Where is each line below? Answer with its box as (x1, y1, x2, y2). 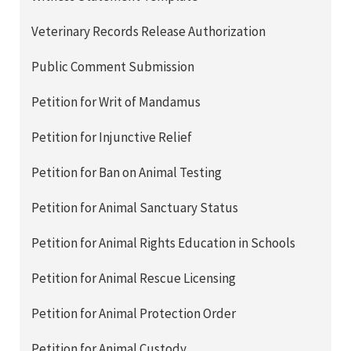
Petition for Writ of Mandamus (31, 92, 201, 110)
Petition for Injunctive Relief (31, 128, 192, 146)
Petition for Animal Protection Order (31, 304, 236, 322)
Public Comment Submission (31, 57, 194, 75)
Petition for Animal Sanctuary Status (31, 198, 238, 216)
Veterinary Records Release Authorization (31, 22, 266, 40)
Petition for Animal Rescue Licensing (31, 269, 236, 287)
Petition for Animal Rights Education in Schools (31, 233, 295, 251)
